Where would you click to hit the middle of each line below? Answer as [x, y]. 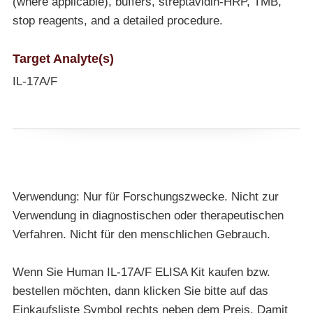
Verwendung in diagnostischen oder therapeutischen [148, 215]
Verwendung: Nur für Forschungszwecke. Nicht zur [145, 196]
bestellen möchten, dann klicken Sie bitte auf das [140, 291]
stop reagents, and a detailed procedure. [117, 20]
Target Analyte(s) [63, 58]
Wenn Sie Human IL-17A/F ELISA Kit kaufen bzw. [141, 272]
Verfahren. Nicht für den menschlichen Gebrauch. [141, 234]
